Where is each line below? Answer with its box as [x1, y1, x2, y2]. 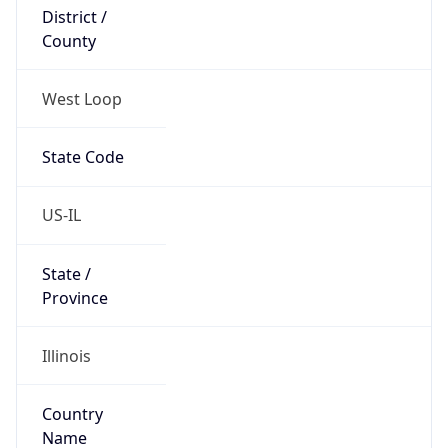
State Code [41, 146, 124, 169]
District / [41, 5, 107, 28]
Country [41, 403, 103, 426]
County [41, 29, 96, 52]
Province [41, 286, 108, 309]
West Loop [41, 87, 122, 110]
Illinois [41, 344, 91, 367]
